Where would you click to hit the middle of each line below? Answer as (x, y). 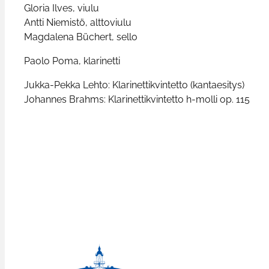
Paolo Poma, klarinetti (72, 61)
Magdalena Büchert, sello (81, 37)
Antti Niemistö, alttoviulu (78, 22)
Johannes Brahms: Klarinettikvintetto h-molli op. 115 (137, 99)
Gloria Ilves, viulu (62, 8)
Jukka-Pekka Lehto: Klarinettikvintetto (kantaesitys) (134, 85)
